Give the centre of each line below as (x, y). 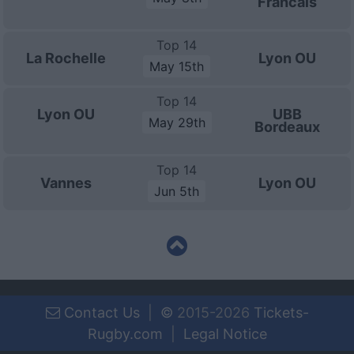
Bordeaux (288, 127)
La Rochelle (66, 58)
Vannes (66, 183)
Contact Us (100, 313)
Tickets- (281, 313)
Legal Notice (225, 334)
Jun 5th (177, 191)
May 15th (177, 66)
